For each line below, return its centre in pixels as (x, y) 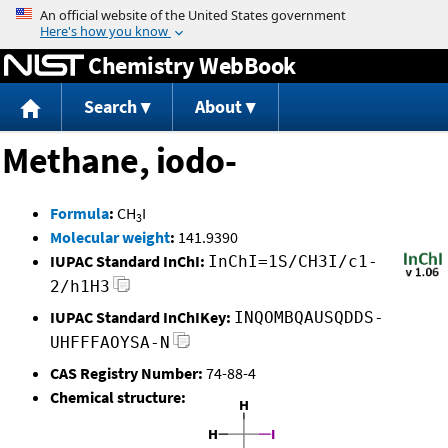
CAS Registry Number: (126, 373)
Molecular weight (110, 237)
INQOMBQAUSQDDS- (309, 318)
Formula (79, 213)
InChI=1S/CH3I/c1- (293, 262)
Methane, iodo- (119, 161)
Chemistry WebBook (192, 65)
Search (110, 107)
